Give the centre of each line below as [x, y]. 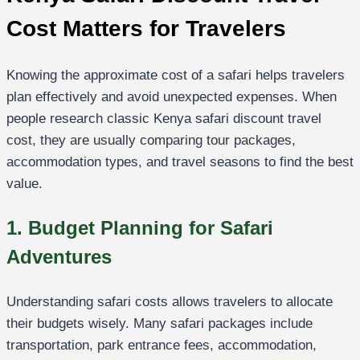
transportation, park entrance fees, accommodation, [162, 346]
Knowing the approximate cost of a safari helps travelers [176, 76]
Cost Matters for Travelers [146, 28]
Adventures [59, 257]
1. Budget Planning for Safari [140, 228]
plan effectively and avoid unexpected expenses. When [172, 97]
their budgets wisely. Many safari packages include [160, 324]
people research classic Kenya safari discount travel [164, 119]
